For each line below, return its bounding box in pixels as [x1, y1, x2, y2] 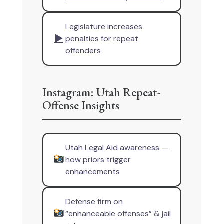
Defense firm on [65, 196, 123, 207]
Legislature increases [65, 21, 142, 32]
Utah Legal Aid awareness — [65, 142, 168, 153]
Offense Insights [42, 97, 119, 113]
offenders [65, 45, 101, 56]
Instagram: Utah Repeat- [42, 84, 160, 100]
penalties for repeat [65, 33, 138, 44]
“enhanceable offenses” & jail [65, 208, 171, 219]
